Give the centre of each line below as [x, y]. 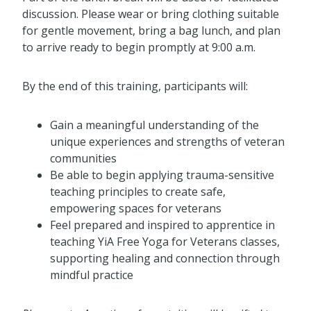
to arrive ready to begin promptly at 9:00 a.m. [139, 48]
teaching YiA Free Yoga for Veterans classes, [165, 242]
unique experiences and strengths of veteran [167, 142]
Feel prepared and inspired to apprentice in [162, 225]
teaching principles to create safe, [138, 192]
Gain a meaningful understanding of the [154, 125]
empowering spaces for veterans [136, 209]
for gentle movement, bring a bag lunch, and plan [151, 31]
